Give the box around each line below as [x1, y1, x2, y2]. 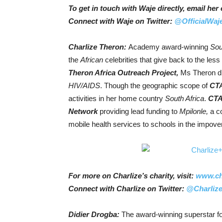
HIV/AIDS [68, 81, 100, 90]
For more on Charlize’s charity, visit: [68, 171, 196, 180]
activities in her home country [68, 94, 165, 103]
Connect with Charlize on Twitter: [68, 184, 186, 193]
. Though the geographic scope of [100, 81, 210, 90]
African [80, 55, 103, 64]
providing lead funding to [100, 107, 179, 115]
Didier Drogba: [68, 210, 121, 219]
